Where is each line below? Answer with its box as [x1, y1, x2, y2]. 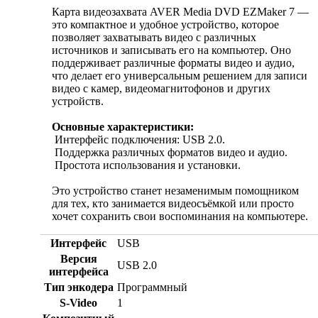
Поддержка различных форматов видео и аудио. [52, 146, 287, 159]
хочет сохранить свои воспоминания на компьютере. [52, 210, 308, 223]
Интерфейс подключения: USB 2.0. [52, 133, 225, 146]
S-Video [60, 297, 97, 309]
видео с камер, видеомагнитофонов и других [52, 82, 270, 95]
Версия [60, 253, 97, 265]
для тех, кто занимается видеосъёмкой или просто [52, 197, 294, 210]
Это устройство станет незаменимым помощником [52, 185, 299, 197]
